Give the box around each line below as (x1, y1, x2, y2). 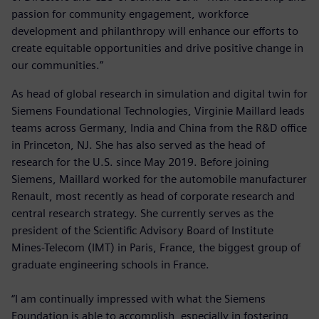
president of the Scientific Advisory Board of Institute (11, 223, 273, 237)
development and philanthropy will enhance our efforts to (11, 23, 298, 38)
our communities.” (11, 58, 103, 72)
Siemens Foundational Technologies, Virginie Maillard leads (11, 103, 305, 117)
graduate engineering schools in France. (11, 257, 209, 271)
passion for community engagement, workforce (11, 6, 249, 21)
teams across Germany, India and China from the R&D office (11, 120, 307, 135)
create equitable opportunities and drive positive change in (11, 41, 303, 55)
